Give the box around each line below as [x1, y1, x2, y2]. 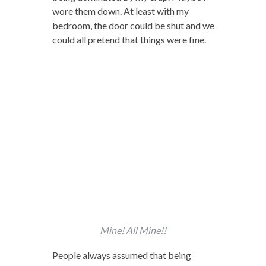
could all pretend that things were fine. [52, 34, 206, 46]
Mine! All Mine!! [100, 224, 166, 236]
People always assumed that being [52, 249, 191, 261]
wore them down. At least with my [52, 5, 189, 17]
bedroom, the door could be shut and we [52, 20, 214, 31]
